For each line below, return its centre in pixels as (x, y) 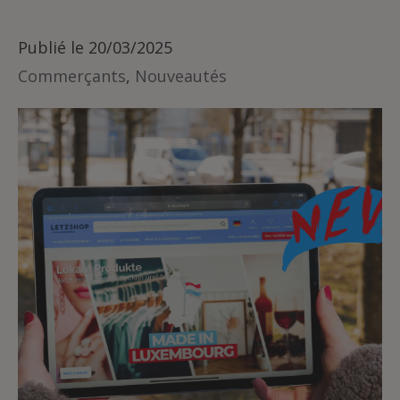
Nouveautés (181, 76)
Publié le (51, 47)
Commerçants (72, 76)
